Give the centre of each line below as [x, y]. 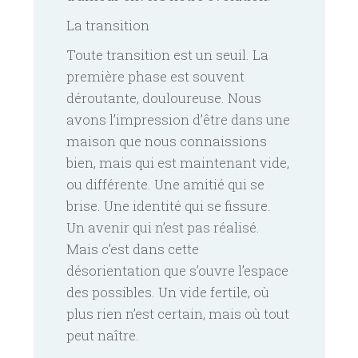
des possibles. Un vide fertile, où [168, 292]
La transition [108, 25]
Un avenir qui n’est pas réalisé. [163, 227]
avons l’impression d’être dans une [178, 119]
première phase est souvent [155, 76]
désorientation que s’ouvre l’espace [177, 270]
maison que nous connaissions [167, 141]
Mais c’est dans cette [133, 249]
